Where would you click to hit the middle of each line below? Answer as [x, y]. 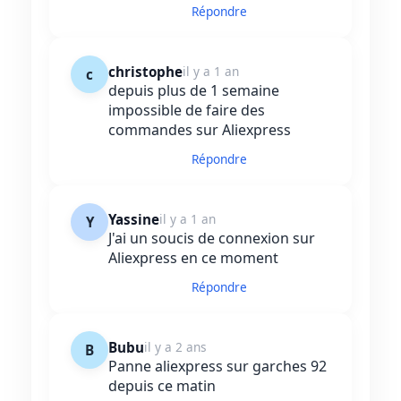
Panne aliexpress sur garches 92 [218, 367]
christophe [145, 72]
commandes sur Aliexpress [200, 130]
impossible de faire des [187, 111]
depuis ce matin [162, 386]
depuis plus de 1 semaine [194, 91]
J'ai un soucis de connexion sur [212, 239]
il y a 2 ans [175, 347]
